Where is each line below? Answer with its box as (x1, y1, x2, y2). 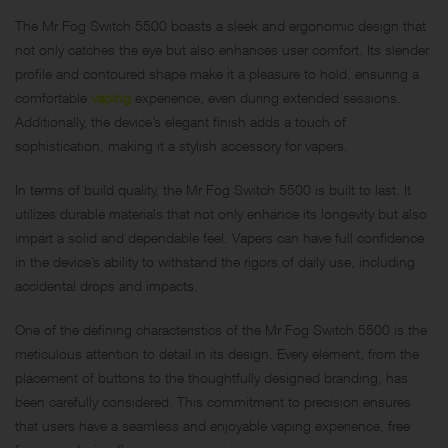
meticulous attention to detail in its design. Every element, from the (15, 344, 419, 362)
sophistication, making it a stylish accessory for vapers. (15, 136, 348, 154)
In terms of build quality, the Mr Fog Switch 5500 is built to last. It (15, 180, 411, 198)
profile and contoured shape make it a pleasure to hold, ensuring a (15, 64, 419, 82)
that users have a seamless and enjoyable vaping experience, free (15, 416, 410, 434)
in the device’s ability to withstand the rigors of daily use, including (15, 252, 415, 270)
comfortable (15, 88, 91, 106)
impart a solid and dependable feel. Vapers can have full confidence (15, 228, 424, 246)
